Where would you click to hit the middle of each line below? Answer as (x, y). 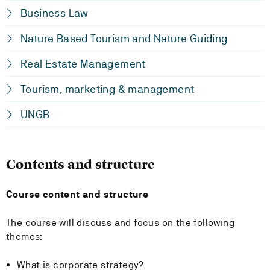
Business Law (55, 13)
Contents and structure (81, 164)
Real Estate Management (83, 64)
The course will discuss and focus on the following (120, 223)
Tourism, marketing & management (108, 89)
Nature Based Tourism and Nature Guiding (124, 38)
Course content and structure (77, 194)
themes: (24, 237)
